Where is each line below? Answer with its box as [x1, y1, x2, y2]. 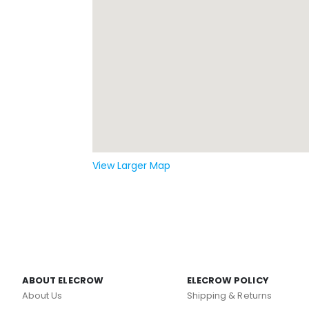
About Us [22, 288, 63, 302]
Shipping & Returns [186, 288, 272, 302]
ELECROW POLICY [186, 273, 269, 287]
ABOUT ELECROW [22, 273, 103, 287]
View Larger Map [92, 159, 171, 173]
